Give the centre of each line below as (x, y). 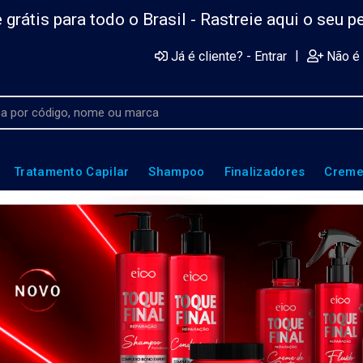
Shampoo (177, 171)
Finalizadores (265, 171)
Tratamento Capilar (72, 171)
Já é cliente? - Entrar (229, 56)
